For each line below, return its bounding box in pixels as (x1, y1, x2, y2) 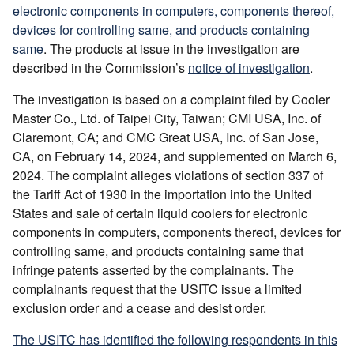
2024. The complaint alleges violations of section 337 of (13, 165, 323, 184)
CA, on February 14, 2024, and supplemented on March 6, (13, 146, 337, 165)
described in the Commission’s (13, 58, 188, 77)
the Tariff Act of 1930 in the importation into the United (13, 184, 311, 203)
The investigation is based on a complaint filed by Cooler (13, 89, 330, 108)
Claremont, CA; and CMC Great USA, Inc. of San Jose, (13, 127, 318, 146)
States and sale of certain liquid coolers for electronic (13, 203, 307, 222)
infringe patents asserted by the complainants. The (13, 260, 294, 279)
